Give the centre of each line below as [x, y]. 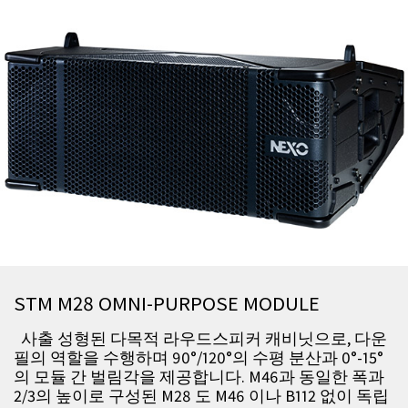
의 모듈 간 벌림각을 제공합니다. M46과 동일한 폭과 [199, 377]
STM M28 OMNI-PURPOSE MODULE [167, 303]
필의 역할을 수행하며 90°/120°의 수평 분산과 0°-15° [199, 358]
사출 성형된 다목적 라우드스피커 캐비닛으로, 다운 [200, 339]
